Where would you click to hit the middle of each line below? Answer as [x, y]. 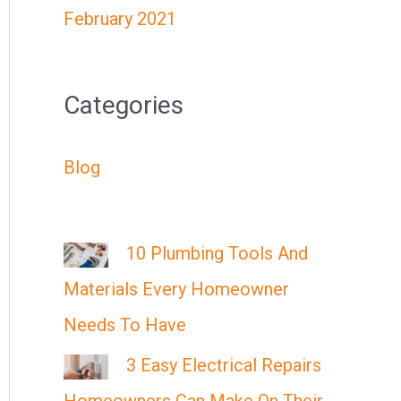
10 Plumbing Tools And [217, 253]
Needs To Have [125, 325]
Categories [124, 105]
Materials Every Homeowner [176, 289]
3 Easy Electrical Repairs [224, 365]
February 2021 [120, 19]
